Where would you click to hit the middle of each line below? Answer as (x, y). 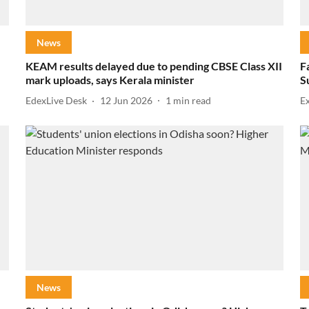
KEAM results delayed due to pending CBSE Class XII (153, 66)
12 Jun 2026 (126, 101)
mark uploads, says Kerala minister (110, 79)
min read (192, 101)
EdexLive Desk (56, 101)
